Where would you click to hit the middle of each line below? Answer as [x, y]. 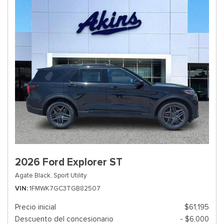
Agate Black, [33, 175]
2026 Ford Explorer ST [69, 162]
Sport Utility [70, 175]
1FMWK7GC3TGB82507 [65, 188]
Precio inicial [35, 207]
